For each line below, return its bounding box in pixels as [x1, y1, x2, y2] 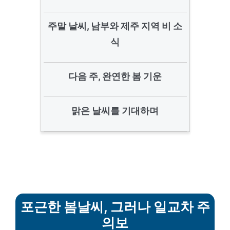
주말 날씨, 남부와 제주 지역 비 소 [48, 21, 182, 31]
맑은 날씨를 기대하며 [71, 105, 159, 116]
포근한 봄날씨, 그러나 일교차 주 [20, 199, 210, 215]
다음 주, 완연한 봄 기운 [68, 71, 162, 82]
